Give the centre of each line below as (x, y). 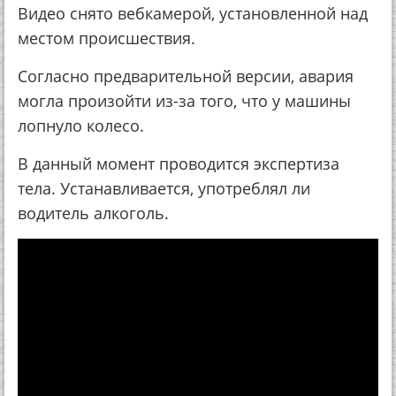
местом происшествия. (107, 38)
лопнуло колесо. (81, 126)
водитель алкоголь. (93, 213)
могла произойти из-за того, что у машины (184, 101)
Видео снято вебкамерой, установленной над (193, 13)
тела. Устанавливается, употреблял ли (164, 188)
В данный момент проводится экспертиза (179, 164)
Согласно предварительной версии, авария (186, 76)
